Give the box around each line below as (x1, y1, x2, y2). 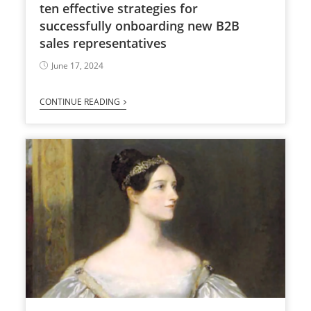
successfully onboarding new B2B (39, 17, 239, 35)
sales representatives (39, 35, 167, 52)
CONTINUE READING (39, 96, 120, 108)
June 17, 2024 (51, 60, 103, 72)
